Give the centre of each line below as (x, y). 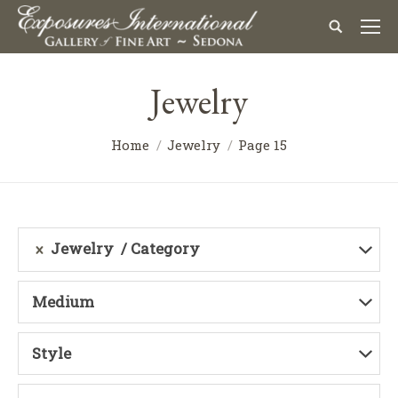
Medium (63, 301)
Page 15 (263, 145)
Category (165, 248)
